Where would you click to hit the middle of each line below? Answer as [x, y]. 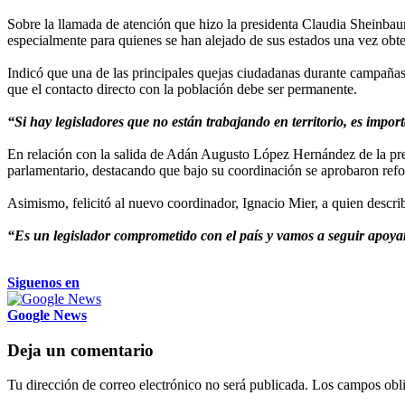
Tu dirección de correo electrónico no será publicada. [158, 385]
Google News [47, 315]
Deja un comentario [80, 350]
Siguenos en [43, 282]
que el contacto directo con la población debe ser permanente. [182, 89]
